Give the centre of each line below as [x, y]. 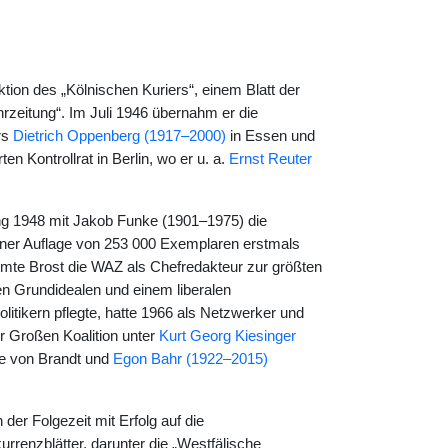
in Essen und [270, 136]
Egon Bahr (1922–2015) [190, 359]
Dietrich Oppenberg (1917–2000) [119, 136]
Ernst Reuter [270, 159]
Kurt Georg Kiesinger [227, 336]
